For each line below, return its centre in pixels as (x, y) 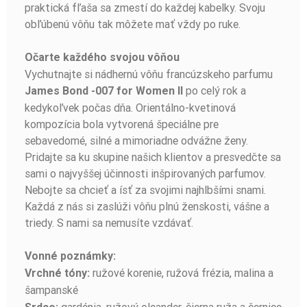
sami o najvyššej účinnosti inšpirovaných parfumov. (145, 174)
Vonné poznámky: (70, 256)
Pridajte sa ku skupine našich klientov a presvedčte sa (153, 157)
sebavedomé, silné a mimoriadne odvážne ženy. (136, 141)
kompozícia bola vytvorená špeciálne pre (122, 124)
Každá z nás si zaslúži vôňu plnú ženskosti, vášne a (147, 207)
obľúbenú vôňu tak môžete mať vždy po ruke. (133, 24)
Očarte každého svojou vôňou (102, 58)
